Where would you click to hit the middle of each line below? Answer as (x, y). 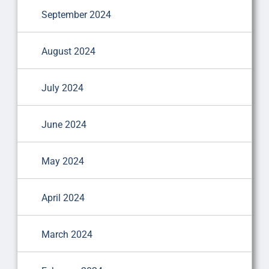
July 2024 (62, 88)
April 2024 (63, 198)
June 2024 (64, 124)
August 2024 (68, 51)
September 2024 (76, 14)
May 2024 (62, 161)
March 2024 (67, 234)
